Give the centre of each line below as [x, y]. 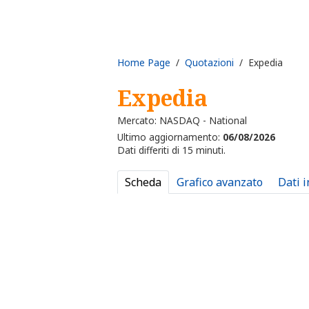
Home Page [144, 62]
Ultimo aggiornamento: [170, 137]
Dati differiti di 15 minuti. [171, 150]
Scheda [143, 182]
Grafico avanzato [220, 182]
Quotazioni [209, 62]
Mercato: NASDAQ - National [182, 121]
